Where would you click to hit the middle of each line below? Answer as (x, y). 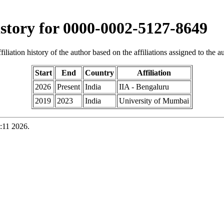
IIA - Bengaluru (144, 87)
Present (68, 87)
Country (99, 73)
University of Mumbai (154, 101)
